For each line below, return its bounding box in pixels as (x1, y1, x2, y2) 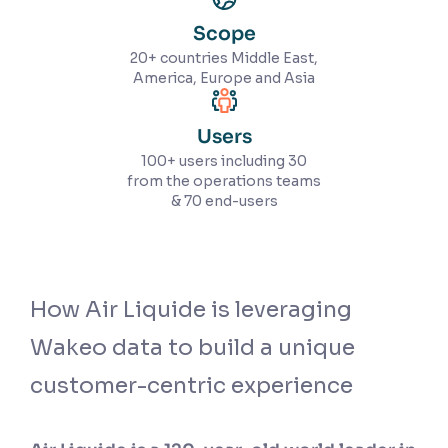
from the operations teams (127, 172, 321, 190)
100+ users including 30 (141, 152, 307, 170)
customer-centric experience (30, 372, 353, 399)
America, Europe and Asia (133, 69, 315, 87)
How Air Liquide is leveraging (30, 296, 352, 323)
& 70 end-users (170, 192, 278, 210)
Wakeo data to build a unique (30, 334, 355, 361)
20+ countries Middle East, (130, 49, 318, 67)
